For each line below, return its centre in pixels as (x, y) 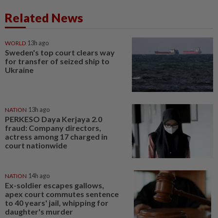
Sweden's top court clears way (60, 52)
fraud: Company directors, (53, 127)
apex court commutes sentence (62, 194)
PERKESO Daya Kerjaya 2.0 (54, 119)
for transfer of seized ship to (57, 61)
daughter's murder (39, 212)
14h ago (39, 176)
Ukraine (19, 70)
